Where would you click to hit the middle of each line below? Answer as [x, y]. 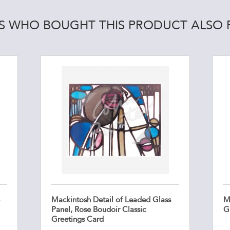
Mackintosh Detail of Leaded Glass [111, 200]
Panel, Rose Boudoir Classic [98, 210]
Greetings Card [77, 219]
